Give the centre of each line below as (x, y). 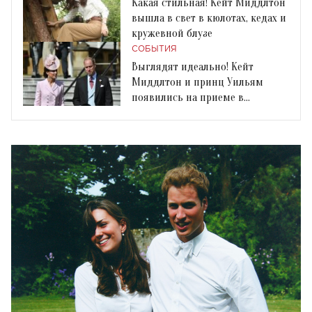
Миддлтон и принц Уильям (197, 82)
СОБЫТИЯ (154, 49)
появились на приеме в (188, 97)
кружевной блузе (172, 33)
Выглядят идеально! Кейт (193, 67)
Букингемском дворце (185, 112)
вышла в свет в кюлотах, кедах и (209, 18)
